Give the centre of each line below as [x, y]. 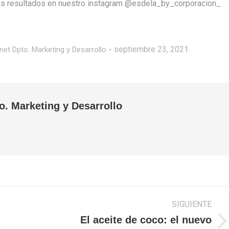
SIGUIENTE [192, 204]
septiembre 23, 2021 [151, 49]
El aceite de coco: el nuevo [146, 220]
